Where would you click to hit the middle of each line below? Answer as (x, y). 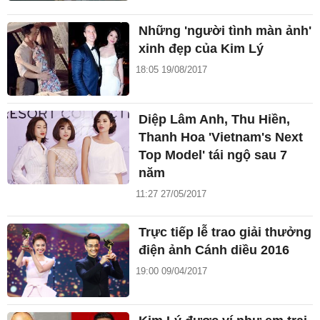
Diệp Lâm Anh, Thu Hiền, (215, 119)
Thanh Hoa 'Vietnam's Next (221, 137)
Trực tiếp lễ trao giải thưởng (225, 232)
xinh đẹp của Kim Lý (201, 49)
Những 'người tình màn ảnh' (225, 31)
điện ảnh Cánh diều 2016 (214, 250)
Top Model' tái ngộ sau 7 (213, 155)
